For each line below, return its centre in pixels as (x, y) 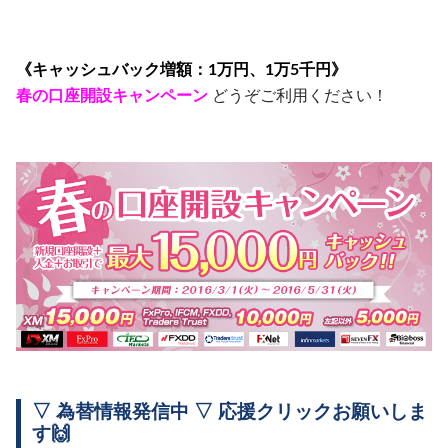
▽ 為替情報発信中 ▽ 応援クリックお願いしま (230, 413)
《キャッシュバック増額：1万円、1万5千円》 (181, 70)
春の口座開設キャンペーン (112, 96)
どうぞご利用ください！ (298, 96)
